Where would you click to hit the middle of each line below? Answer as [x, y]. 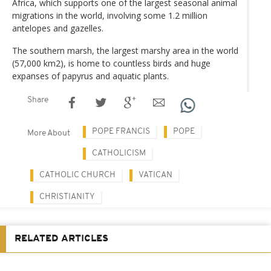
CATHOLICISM [119, 153]
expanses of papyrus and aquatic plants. [90, 76]
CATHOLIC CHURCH [77, 175]
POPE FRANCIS [121, 131]
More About [49, 133]
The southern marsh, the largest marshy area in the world [125, 50]
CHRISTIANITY [67, 197]
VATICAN [155, 175]
